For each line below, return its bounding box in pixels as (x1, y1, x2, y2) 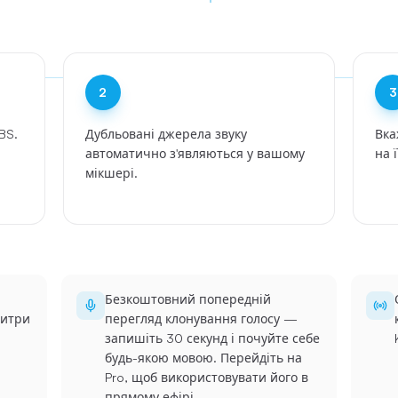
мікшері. (84, 165, 138, 180)
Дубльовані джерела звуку (84, 126, 247, 141)
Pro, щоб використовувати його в (105, 370, 309, 385)
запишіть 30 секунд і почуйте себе (105, 330, 321, 346)
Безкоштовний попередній (105, 291, 272, 306)
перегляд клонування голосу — (105, 311, 298, 326)
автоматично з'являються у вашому (84, 146, 305, 161)
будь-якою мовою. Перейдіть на (105, 350, 303, 365)
